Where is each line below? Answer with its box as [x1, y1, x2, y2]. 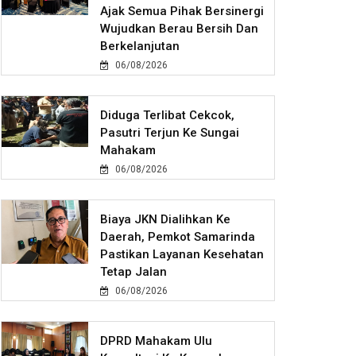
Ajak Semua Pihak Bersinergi [100, 4, 265, 19]
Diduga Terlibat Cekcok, [100, 108, 235, 123]
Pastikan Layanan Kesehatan [100, 247, 265, 262]
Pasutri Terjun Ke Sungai [100, 126, 240, 141]
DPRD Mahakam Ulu [100, 334, 213, 349]
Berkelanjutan [100, 39, 180, 54]
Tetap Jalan [100, 265, 168, 280]
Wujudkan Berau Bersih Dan [100, 21, 259, 37]
